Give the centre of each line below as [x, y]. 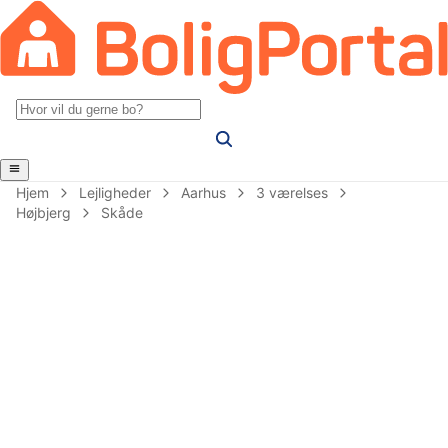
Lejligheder [115, 192]
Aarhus [203, 192]
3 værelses [292, 192]
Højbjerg [43, 212]
